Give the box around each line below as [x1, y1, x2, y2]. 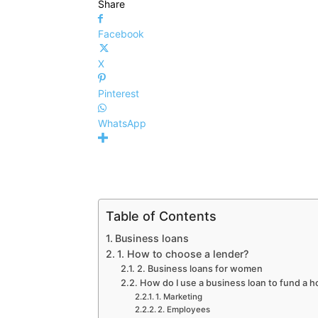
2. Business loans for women [136, 263, 263, 274]
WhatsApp [98, 116, 146, 129]
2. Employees [157, 304, 210, 314]
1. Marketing [155, 291, 202, 302]
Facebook [98, 27, 144, 40]
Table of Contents [106, 208, 216, 224]
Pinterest [98, 87, 139, 99]
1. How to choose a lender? [116, 247, 248, 260]
